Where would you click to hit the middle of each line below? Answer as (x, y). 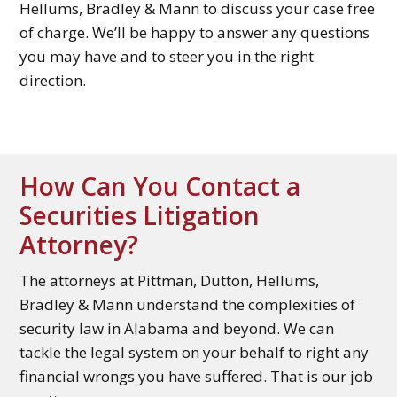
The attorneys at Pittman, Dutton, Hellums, (170, 281)
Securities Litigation (140, 216)
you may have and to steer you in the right (167, 57)
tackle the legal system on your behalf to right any (195, 353)
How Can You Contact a (160, 187)
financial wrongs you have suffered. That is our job (197, 377)
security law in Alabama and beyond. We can (177, 329)
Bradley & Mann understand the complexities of (188, 305)
